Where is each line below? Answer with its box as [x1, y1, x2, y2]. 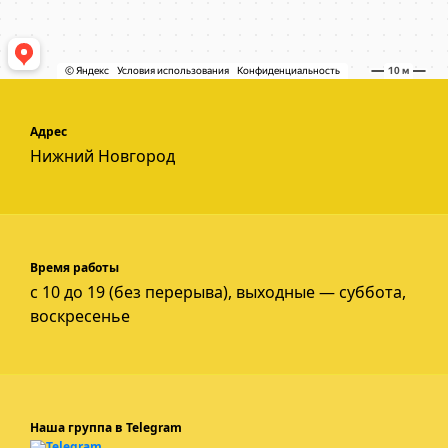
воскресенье [30, 305, 130, 327]
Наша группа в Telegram [30, 419, 182, 436]
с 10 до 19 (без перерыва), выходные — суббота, [30, 281, 406, 303]
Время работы [30, 259, 119, 276]
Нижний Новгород [30, 145, 175, 167]
